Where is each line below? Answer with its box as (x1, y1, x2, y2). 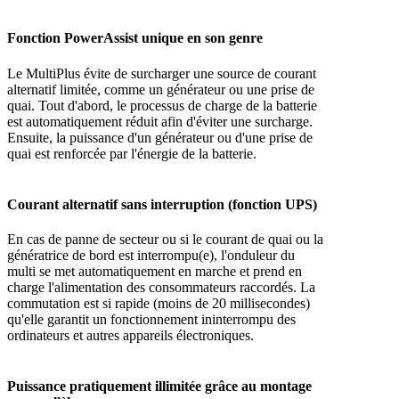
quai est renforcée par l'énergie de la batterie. (7, 145, 256, 161)
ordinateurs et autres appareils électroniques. (7, 328, 254, 344)
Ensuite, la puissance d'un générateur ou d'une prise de (7, 129, 313, 145)
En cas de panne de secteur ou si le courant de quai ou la (7, 232, 323, 248)
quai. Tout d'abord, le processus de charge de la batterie (7, 97, 317, 113)
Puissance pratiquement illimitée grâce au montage (7, 379, 312, 395)
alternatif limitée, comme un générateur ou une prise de (7, 81, 314, 97)
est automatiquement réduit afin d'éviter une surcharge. (7, 113, 313, 129)
